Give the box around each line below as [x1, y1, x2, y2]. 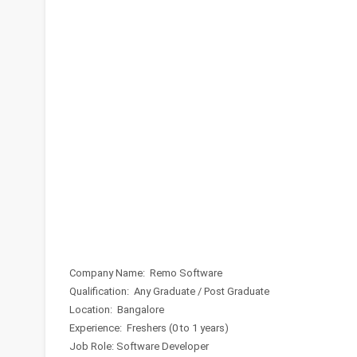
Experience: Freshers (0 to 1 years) [69, 322, 229, 334]
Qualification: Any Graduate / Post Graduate [69, 285, 269, 297]
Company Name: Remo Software [69, 267, 222, 279]
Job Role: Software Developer [69, 340, 209, 352]
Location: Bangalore [69, 304, 164, 316]
